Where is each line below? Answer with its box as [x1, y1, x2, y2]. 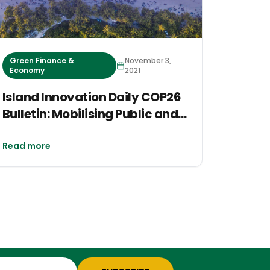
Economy [9, 65, 45, 76]
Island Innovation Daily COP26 [2, 89, 181, 106]
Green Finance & [9, 55, 74, 66]
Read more [2, 140, 51, 152]
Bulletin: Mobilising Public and [2, 105, 178, 123]
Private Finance [2, 122, 95, 140]
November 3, [124, 55, 171, 66]
